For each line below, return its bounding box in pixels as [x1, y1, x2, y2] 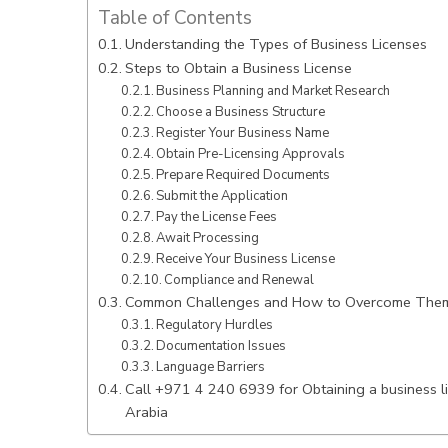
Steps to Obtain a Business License [124, 57, 352, 78]
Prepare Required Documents [156, 165, 331, 184]
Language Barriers [156, 357, 266, 376]
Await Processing [156, 228, 260, 247]
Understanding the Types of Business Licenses [124, 33, 427, 54]
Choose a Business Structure [156, 102, 326, 121]
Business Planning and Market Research [156, 81, 391, 100]
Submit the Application [156, 186, 289, 205]
